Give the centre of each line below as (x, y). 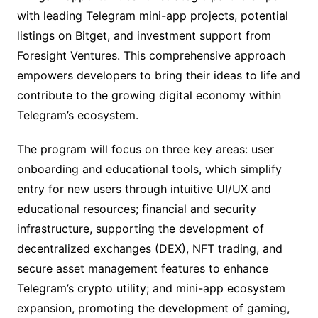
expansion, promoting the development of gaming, (153, 308)
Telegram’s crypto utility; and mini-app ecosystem (151, 289)
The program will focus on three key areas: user (145, 149)
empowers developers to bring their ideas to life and (158, 76)
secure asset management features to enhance (142, 269)
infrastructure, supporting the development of (140, 229)
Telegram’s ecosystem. (77, 115)
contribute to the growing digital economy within (149, 95)
